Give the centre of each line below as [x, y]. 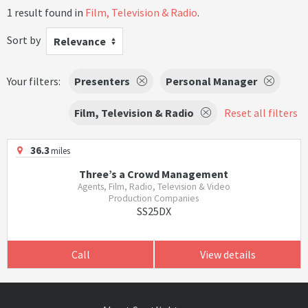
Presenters [102, 81]
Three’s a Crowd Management [154, 174]
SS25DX [154, 211]
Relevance [80, 41]
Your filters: [34, 81]
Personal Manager [211, 81]
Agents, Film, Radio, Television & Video [154, 187]
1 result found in [46, 12]
